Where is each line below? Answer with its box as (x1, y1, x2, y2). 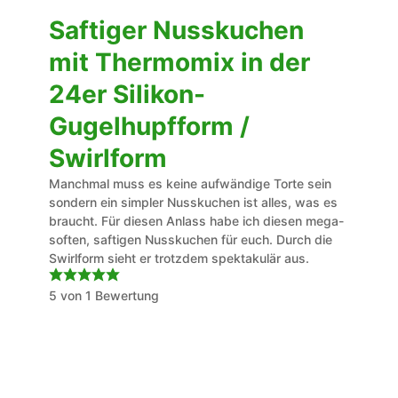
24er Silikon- (48, 79, 205, 109)
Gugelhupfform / (48, 111, 250, 141)
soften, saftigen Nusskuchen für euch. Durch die (48, 232, 332, 247)
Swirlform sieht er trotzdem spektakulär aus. (48, 251, 309, 266)
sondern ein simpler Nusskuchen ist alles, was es (48, 195, 338, 210)
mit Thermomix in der (48, 47, 310, 77)
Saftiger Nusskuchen (48, 15, 304, 45)
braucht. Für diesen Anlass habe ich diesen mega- (48, 213, 344, 228)
